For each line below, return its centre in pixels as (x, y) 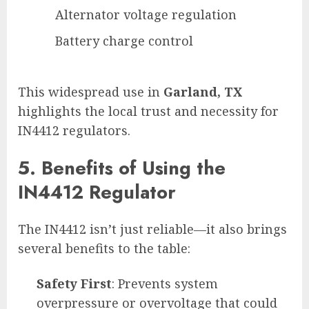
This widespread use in (91, 92)
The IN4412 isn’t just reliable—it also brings (152, 229)
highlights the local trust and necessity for (148, 111)
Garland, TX (203, 92)
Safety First (74, 284)
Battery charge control (124, 41)
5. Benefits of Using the (122, 168)
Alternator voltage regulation (146, 15)
